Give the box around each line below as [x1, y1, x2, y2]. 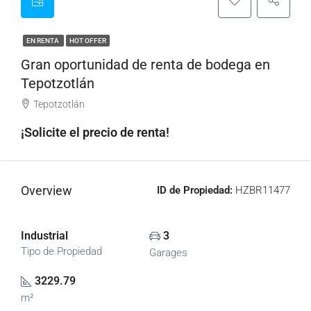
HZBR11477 [233, 184, 290, 196]
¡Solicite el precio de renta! [21, 125, 169, 140]
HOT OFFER [69, 37, 106, 44]
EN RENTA [26, 37, 60, 44]
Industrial [21, 229, 68, 242]
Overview [21, 183, 72, 198]
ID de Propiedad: [157, 184, 233, 196]
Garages [149, 246, 187, 259]
